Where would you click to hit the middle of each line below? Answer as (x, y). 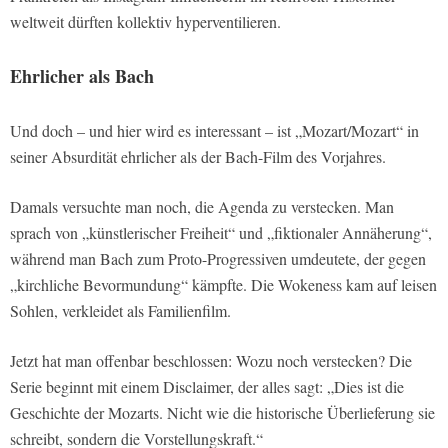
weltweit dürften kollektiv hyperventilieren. (145, 22)
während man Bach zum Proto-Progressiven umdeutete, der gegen (218, 259)
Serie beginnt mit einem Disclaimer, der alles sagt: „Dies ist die (207, 387)
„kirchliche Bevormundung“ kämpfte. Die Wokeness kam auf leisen (223, 285)
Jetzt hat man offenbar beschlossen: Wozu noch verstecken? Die (211, 361)
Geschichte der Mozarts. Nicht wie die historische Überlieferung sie (222, 413)
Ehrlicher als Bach (82, 76)
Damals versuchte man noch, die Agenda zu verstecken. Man (202, 207)
